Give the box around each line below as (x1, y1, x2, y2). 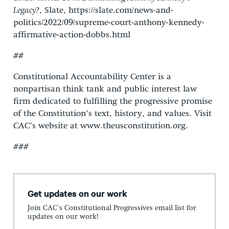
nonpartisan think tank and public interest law (13, 84, 197, 94)
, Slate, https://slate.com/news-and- (39, 6, 173, 15)
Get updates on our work (28, 187, 127, 199)
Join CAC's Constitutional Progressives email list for (28, 204, 196, 212)
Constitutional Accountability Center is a (13, 72, 171, 81)
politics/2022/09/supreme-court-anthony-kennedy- (13, 18, 204, 27)
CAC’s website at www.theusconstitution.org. (13, 121, 188, 130)
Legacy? (13, 6, 39, 15)
